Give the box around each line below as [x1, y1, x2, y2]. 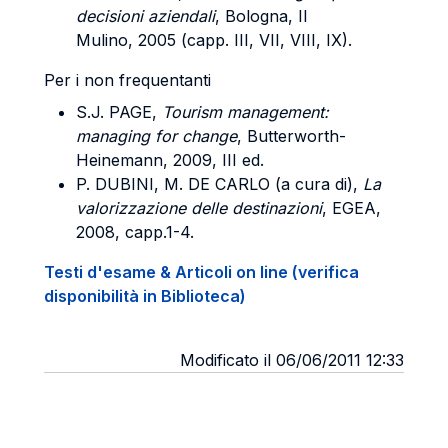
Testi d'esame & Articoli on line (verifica [44, 262, 359, 282]
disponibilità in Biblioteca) [44, 286, 246, 306]
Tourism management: [162, 102, 329, 122]
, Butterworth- [237, 126, 346, 146]
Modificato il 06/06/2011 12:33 [180, 350, 404, 370]
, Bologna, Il [215, 6, 307, 26]
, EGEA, [322, 198, 381, 218]
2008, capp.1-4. [76, 222, 194, 242]
